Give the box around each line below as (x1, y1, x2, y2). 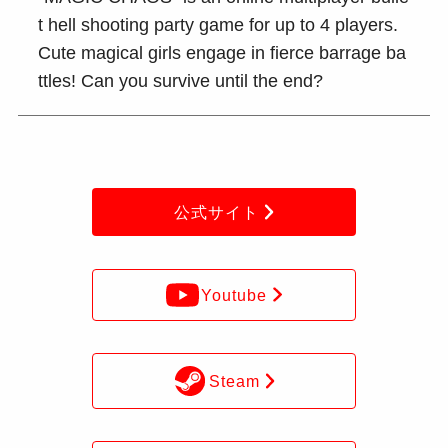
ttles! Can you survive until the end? (38, 71, 324, 92)
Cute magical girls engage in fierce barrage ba (38, 43, 407, 64)
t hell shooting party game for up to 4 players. (38, 15, 399, 36)
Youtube (201, 285, 268, 304)
